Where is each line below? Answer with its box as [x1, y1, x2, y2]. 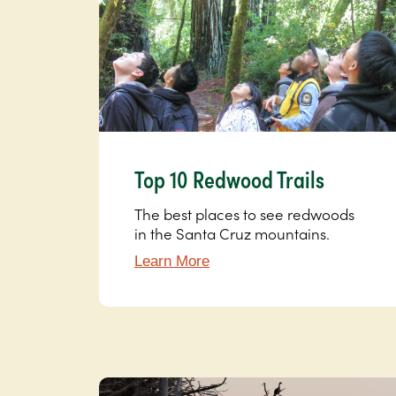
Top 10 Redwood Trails [134, 162, 324, 196]
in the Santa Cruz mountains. [134, 223, 330, 245]
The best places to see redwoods [134, 203, 354, 225]
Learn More [134, 253, 209, 270]
